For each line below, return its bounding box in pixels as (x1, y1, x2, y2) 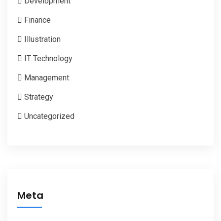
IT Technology (24, 53, 73, 63)
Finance (24, 15, 51, 25)
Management (24, 73, 69, 82)
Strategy (24, 92, 53, 102)
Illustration (24, 34, 61, 44)
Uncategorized (24, 111, 74, 121)
